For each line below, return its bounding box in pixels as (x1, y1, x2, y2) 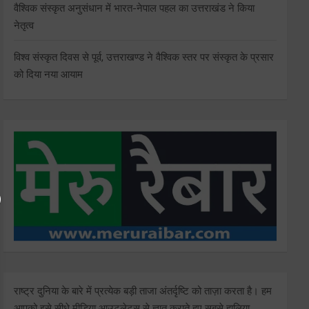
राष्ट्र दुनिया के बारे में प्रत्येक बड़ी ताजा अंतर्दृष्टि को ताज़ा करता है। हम (14, 285, 272, 298)
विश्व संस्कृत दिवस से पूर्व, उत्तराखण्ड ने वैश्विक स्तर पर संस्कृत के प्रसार (14, 50, 275, 63)
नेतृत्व (14, 19, 34, 32)
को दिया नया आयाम (14, 68, 83, 81)
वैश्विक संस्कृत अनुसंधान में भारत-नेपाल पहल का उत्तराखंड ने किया (14, 1, 255, 14)
